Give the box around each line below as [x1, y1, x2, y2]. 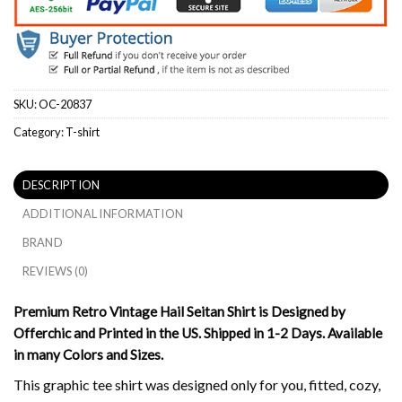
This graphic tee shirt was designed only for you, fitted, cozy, [13, 375, 380, 393]
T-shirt [66, 125, 100, 140]
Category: [13, 125, 66, 140]
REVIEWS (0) [22, 263, 89, 278]
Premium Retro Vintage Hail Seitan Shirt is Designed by [13, 302, 345, 319]
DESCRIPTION [22, 177, 100, 192]
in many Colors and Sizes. [13, 345, 163, 363]
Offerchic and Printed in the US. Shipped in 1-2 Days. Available [13, 324, 382, 341]
